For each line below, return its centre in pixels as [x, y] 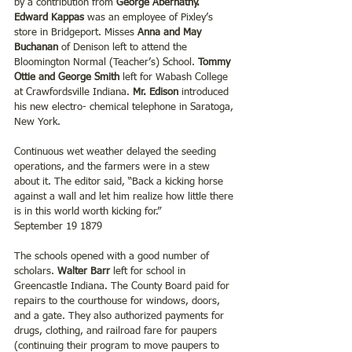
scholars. [36, 271]
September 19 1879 [58, 226]
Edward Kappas [49, 17]
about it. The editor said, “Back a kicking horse [120, 181]
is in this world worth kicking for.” [88, 211]
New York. [37, 122]
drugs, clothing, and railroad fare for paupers [117, 331]
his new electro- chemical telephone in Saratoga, [125, 107]
